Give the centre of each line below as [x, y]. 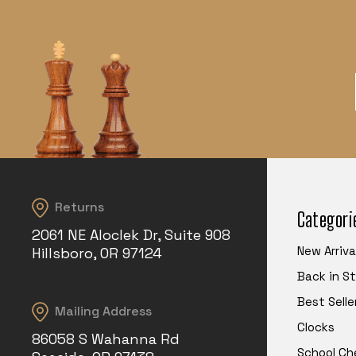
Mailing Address [104, 311]
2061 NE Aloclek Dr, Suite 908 [132, 235]
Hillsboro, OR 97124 [97, 253]
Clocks [315, 327]
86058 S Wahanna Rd [106, 339]
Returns [80, 207]
